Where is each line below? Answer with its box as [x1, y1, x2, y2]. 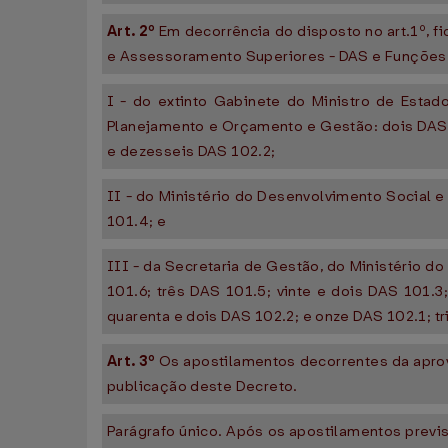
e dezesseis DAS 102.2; [107, 142, 276, 161]
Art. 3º [107, 352, 159, 371]
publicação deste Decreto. [107, 377, 298, 396]
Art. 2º [107, 22, 159, 41]
